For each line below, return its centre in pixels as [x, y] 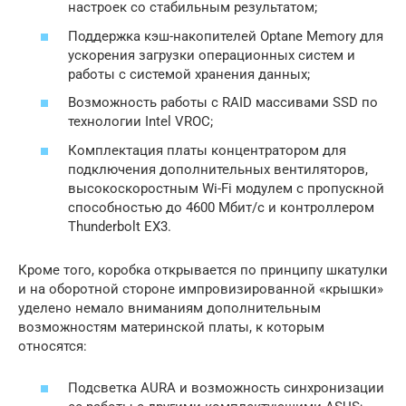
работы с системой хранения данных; [189, 74]
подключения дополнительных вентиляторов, [218, 169]
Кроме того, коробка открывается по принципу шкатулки [203, 270]
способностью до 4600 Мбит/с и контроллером [221, 207]
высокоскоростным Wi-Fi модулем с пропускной [226, 188]
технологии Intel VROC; [140, 122]
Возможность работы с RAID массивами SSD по [223, 103]
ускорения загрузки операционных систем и [212, 55]
